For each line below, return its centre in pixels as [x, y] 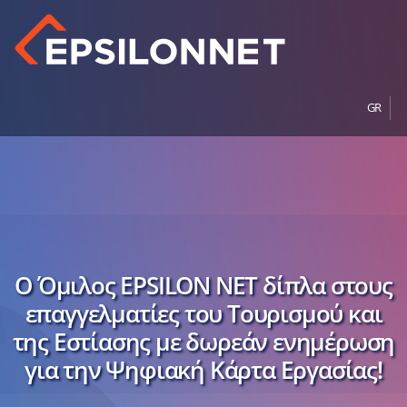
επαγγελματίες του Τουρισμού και [203, 313]
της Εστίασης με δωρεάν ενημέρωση [203, 342]
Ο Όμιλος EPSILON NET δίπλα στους [203, 285]
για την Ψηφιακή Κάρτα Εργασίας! [203, 370]
